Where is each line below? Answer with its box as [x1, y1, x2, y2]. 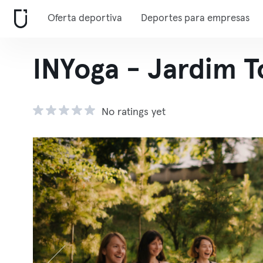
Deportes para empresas [141, 14, 249, 23]
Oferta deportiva [48, 14, 122, 23]
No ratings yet [102, 107, 166, 117]
